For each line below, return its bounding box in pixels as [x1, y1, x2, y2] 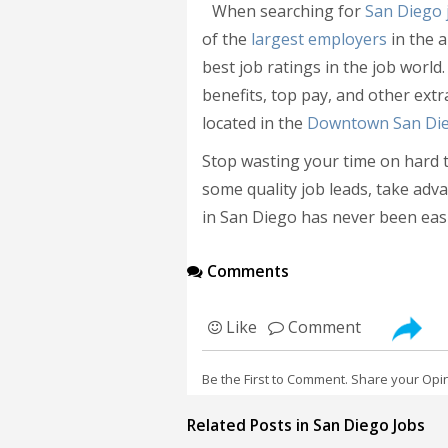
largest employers [251, 28, 387, 50]
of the [202, 28, 251, 50]
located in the [202, 112, 307, 134]
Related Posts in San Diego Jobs [187, 414, 425, 436]
